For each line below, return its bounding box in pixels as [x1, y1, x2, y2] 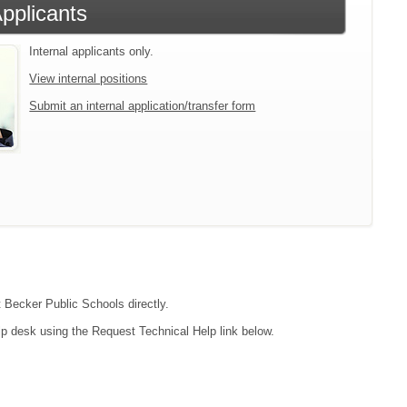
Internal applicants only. [29, 45, 154, 58]
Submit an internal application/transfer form [29, 99, 256, 113]
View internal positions [29, 72, 148, 85]
